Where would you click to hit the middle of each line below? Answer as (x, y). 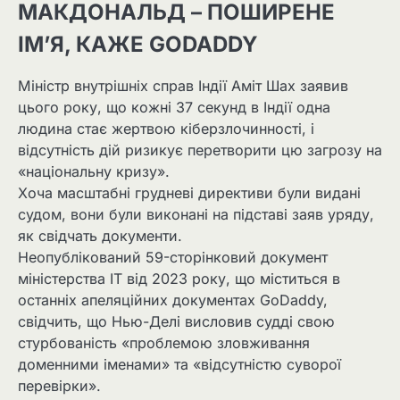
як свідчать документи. (100, 235)
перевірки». (59, 385)
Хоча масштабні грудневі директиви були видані (189, 192)
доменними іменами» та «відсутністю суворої (179, 364)
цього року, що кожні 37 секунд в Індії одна (174, 107)
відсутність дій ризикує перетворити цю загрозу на (200, 150)
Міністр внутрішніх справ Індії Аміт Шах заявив (183, 85)
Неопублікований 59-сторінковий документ (173, 257)
